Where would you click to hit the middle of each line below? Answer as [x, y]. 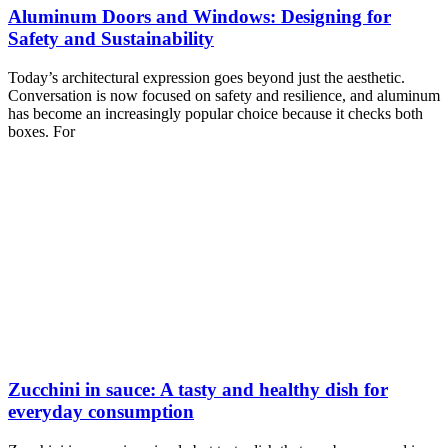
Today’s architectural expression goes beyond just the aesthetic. [206, 77]
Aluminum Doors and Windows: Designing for [199, 16]
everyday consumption [101, 412]
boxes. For [41, 131]
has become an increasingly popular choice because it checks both [215, 113]
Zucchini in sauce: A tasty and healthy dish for [198, 390]
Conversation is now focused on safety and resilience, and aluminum [224, 95]
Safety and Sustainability [111, 38]
